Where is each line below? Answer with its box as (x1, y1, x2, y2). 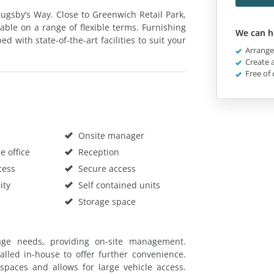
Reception (75, 146, 119, 158)
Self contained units (75, 179, 160, 191)
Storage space (75, 195, 136, 207)
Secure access (75, 162, 136, 174)
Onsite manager (75, 129, 144, 141)
